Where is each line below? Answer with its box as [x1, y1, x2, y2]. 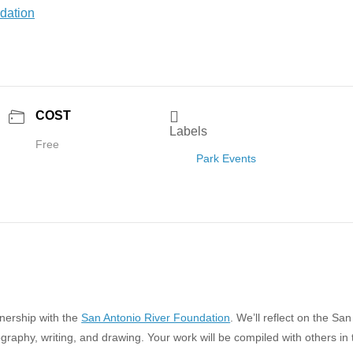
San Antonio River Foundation [81, 311, 231, 324]
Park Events [196, 152, 257, 165]
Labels [169, 124, 208, 138]
